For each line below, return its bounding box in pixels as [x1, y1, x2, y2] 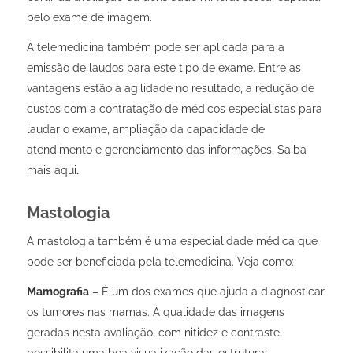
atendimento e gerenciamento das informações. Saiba [26, 143, 307, 156]
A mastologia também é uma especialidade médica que [26, 234, 318, 247]
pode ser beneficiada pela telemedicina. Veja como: [26, 255, 294, 268]
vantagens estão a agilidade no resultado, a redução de [26, 81, 314, 95]
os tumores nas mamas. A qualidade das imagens [26, 305, 284, 318]
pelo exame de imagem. [26, 10, 152, 24]
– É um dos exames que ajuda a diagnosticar [88, 284, 325, 298]
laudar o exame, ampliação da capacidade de [26, 122, 265, 136]
